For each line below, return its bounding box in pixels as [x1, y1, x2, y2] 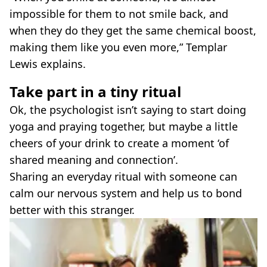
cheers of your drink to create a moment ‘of [10, 136, 229, 151]
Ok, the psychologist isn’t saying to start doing [10, 103, 246, 117]
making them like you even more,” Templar [10, 40, 227, 55]
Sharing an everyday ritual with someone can [10, 169, 237, 184]
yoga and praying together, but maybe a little [10, 119, 238, 134]
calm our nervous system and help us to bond [10, 186, 242, 201]
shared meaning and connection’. [10, 153, 178, 167]
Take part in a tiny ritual [10, 82, 181, 102]
